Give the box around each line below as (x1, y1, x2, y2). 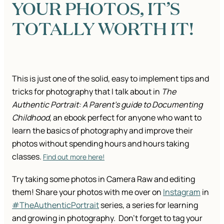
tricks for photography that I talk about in (12, 85, 161, 97)
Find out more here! (43, 151, 104, 161)
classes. (12, 150, 41, 162)
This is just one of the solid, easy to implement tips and (12, 72, 209, 84)
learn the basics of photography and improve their (12, 124, 193, 136)
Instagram (163, 186, 200, 197)
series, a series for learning (99, 199, 198, 210)
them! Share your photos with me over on (12, 186, 163, 197)
